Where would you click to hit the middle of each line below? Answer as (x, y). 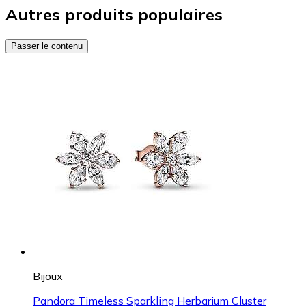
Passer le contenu (47, 46)
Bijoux (48, 276)
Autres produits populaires (114, 15)
